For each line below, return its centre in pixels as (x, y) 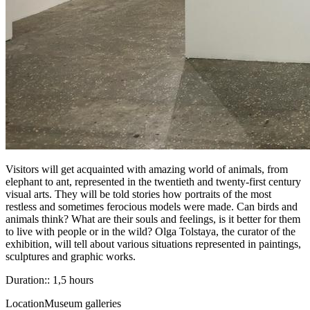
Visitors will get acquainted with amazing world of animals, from (147, 169)
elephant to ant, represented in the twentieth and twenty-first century (153, 182)
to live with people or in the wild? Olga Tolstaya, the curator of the (151, 231)
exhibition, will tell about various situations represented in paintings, (153, 244)
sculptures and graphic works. (71, 256)
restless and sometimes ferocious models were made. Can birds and (152, 207)
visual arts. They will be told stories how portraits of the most (138, 194)
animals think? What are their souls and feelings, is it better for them (153, 219)
